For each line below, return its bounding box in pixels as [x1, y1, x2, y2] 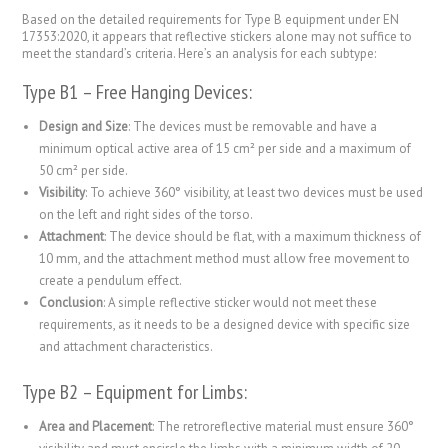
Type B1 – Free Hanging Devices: [22, 78, 253, 105]
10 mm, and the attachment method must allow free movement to [39, 249, 411, 267]
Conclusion [39, 293, 104, 311]
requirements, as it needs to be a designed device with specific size [39, 315, 411, 333]
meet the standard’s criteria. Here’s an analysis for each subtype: [22, 44, 377, 62]
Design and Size [39, 117, 129, 135]
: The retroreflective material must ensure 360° [152, 417, 415, 435]
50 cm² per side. [39, 161, 129, 179]
